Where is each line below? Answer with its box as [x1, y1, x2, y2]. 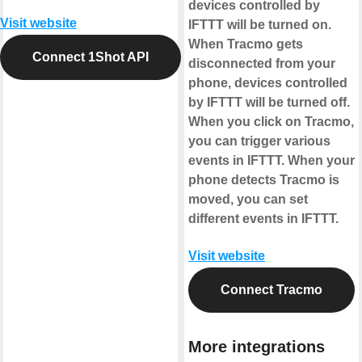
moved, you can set [188, 192, 308, 206]
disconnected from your [188, 56, 335, 70]
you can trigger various [188, 133, 330, 148]
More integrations [188, 337, 325, 356]
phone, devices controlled [188, 75, 347, 90]
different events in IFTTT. [188, 211, 339, 225]
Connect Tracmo [221, 282, 322, 297]
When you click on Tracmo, [188, 114, 354, 128]
